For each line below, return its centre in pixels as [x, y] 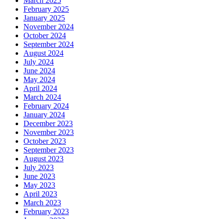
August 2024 [44, 53]
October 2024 [45, 35]
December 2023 [48, 123]
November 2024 [49, 26]
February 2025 [46, 9]
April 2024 [40, 88]
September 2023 [49, 150]
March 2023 [42, 202]
